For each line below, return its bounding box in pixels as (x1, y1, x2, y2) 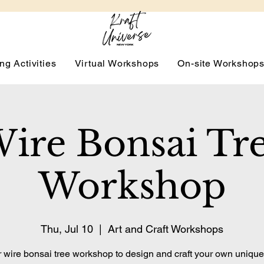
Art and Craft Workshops (108, 223, 223, 235)
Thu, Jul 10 (41, 223, 93, 235)
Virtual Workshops (74, 58, 160, 69)
